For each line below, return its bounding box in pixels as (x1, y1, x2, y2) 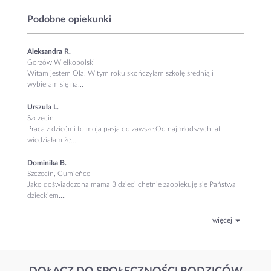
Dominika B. (27, 158, 67, 166)
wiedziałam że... (27, 135, 76, 143)
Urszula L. (27, 103, 59, 111)
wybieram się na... (27, 80, 83, 88)
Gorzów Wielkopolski (27, 58, 95, 66)
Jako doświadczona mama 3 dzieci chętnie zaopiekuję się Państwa (27, 180, 236, 188)
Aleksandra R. (27, 47, 71, 55)
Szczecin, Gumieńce (27, 169, 90, 177)
